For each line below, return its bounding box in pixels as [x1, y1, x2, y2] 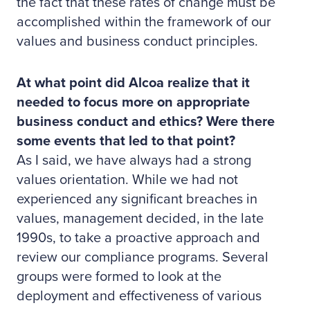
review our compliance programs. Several [17, 249, 268, 266]
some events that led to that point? [17, 133, 235, 149]
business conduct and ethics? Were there [17, 113, 275, 130]
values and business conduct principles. [17, 33, 258, 50]
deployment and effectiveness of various [17, 288, 262, 304]
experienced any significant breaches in [17, 191, 257, 208]
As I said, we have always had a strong [17, 152, 251, 169]
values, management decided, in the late [17, 210, 264, 227]
